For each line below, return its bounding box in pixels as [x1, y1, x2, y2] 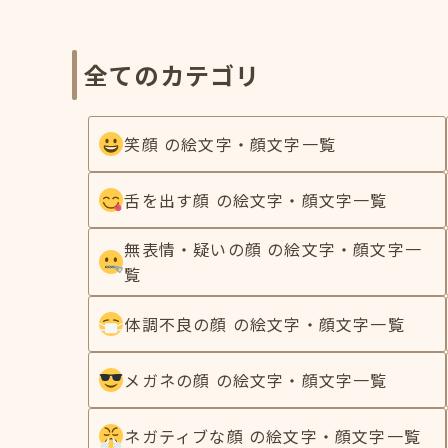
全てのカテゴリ [84, 57, 261, 92]
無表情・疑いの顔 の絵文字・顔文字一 [124, 237, 422, 261]
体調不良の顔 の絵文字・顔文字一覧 [124, 311, 405, 336]
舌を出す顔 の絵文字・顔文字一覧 [124, 187, 388, 212]
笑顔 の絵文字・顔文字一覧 [124, 131, 336, 156]
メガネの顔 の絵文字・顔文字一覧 [124, 367, 388, 392]
